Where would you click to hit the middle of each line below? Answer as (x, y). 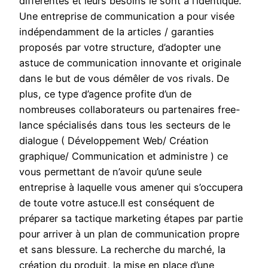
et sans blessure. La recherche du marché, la (122, 250)
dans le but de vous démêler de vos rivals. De (124, 79)
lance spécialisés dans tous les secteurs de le (125, 125)
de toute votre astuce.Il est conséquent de (117, 203)
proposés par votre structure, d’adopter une (120, 48)
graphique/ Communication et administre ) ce (124, 156)
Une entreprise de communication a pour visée (127, 16)
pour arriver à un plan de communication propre (129, 234)
